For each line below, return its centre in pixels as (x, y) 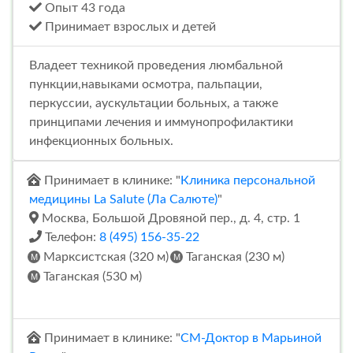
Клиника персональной (248, 181)
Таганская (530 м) (91, 277)
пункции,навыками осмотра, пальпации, (146, 85)
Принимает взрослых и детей (129, 27)
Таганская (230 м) (234, 257)
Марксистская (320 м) (104, 257)
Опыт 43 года (84, 8)
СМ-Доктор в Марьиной (251, 338)
